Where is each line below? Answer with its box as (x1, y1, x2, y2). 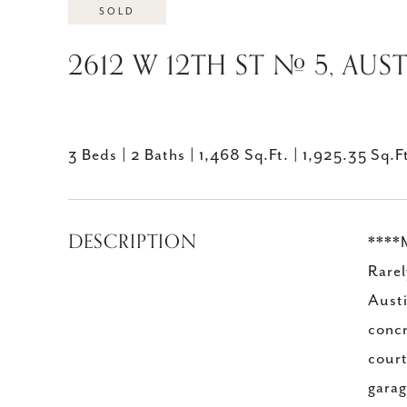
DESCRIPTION (68, 226, 197, 257)
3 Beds (68, 146, 117, 164)
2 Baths (131, 146, 185, 164)
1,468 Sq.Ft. (199, 146, 289, 164)
